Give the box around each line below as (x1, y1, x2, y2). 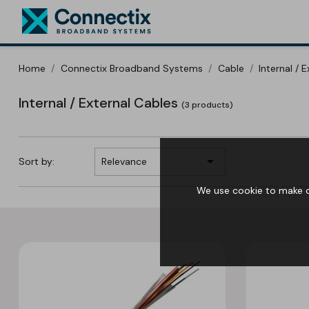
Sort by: (19, 155, 54, 168)
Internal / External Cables (19, 93, 181, 112)
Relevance (101, 155, 147, 168)
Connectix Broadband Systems (60, 61, 203, 74)
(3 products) (181, 99, 233, 110)
